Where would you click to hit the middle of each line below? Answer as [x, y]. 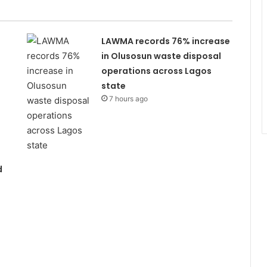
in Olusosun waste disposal [161, 56]
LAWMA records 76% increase [165, 41]
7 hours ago [128, 99]
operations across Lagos [156, 71]
